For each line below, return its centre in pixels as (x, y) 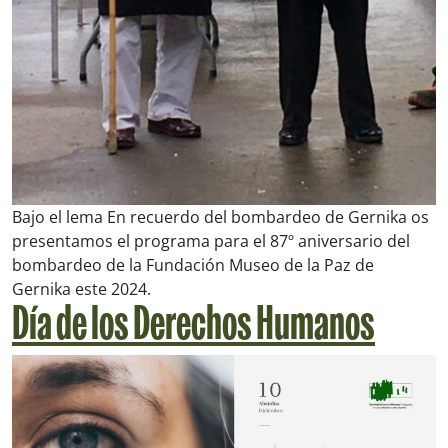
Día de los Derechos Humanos (193, 327)
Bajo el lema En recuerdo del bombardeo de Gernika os (220, 216)
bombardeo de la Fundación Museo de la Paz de (193, 264)
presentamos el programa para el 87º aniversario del (211, 240)
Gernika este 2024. (81, 288)
